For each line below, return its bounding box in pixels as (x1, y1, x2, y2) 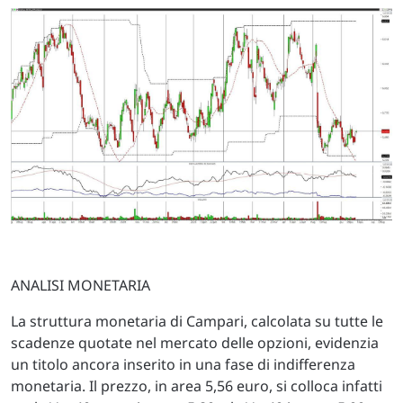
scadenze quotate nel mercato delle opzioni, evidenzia (11, 332, 379, 353)
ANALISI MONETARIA (11, 274, 150, 295)
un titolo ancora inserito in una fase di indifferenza (11, 354, 355, 374)
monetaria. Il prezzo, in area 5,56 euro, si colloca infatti (11, 375, 382, 396)
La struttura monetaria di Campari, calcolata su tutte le (11, 310, 383, 331)
